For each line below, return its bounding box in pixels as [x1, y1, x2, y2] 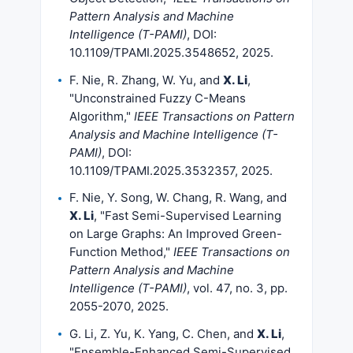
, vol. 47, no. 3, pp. [187, 281, 288, 295]
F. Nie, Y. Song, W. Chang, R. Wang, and [69, 190, 287, 205]
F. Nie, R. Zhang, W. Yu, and [69, 72, 223, 87]
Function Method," [69, 244, 173, 259]
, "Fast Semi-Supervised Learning [94, 208, 281, 223]
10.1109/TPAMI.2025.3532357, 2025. [69, 162, 273, 178]
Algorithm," [69, 108, 134, 124]
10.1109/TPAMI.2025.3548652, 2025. [69, 45, 273, 60]
